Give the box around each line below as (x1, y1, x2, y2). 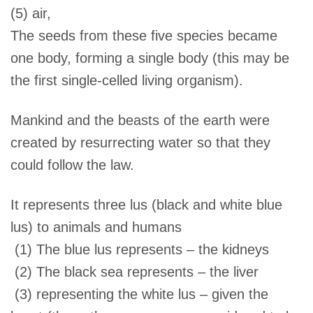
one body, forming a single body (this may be (10, 50, 290, 66)
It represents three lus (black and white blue (10, 196, 283, 212)
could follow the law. (10, 157, 135, 173)
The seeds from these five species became (10, 28, 278, 44)
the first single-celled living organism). (10, 73, 244, 89)
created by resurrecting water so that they (10, 135, 271, 151)
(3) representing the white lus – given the (10, 286, 269, 302)
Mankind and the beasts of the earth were (10, 112, 270, 129)
